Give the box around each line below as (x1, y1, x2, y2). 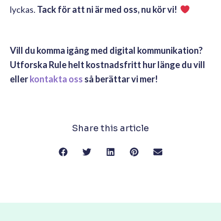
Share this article (72, 122, 149, 134)
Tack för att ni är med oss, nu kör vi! (37, 3, 180, 15)
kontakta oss (30, 73, 83, 84)
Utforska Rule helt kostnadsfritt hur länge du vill (10, 59, 207, 70)
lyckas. (10, 3, 37, 15)
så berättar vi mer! (83, 73, 158, 84)
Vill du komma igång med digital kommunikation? (10, 44, 203, 56)
